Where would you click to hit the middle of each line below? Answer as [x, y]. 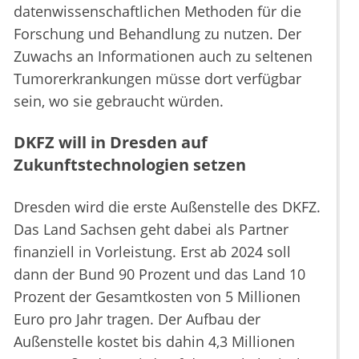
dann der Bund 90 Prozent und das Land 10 [159, 274]
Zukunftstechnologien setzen [130, 165]
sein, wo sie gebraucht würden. [119, 101]
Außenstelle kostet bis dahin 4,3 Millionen [154, 342]
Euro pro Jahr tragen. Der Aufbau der [137, 319]
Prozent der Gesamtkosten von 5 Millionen [157, 297]
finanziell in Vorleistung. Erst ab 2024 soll [152, 252]
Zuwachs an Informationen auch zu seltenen [163, 56]
